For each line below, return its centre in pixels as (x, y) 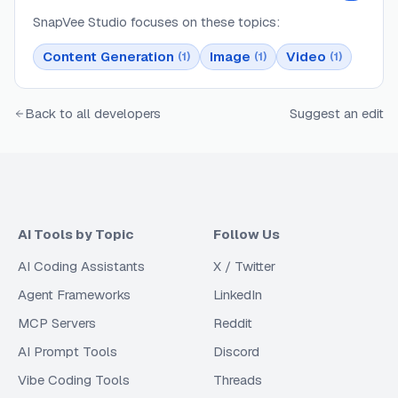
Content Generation (108, 57)
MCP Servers (57, 323)
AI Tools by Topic (76, 235)
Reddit (233, 323)
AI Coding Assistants (81, 267)
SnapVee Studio (80, 22)
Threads (238, 380)
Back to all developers (93, 114)
